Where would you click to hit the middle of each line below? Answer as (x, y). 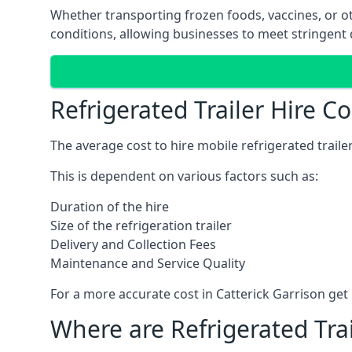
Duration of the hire (110, 207)
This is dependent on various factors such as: (184, 176)
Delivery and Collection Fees (133, 244)
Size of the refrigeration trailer (141, 225)
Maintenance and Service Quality (148, 263)
